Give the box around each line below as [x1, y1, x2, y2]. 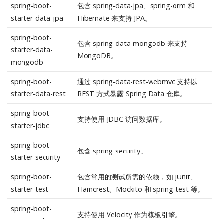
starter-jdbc [10, 121, 49, 131]
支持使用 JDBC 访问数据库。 [77, 114, 166, 124]
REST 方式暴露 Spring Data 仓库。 [77, 89, 187, 99]
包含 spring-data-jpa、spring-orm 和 [77, 1, 195, 11]
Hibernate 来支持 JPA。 [77, 13, 152, 23]
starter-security [10, 153, 60, 162]
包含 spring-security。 [77, 146, 147, 156]
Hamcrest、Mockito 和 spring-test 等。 [77, 184, 204, 194]
